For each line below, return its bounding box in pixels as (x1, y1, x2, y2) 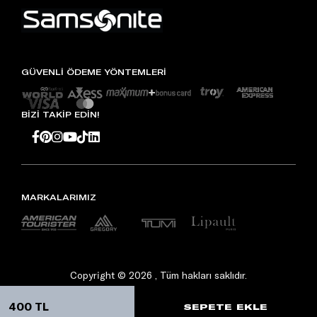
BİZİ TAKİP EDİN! (21, 108, 100, 120)
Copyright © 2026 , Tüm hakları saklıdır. (70, 269, 247, 282)
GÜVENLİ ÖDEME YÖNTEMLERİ (21, 67, 166, 78)
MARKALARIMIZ (21, 191, 96, 202)
